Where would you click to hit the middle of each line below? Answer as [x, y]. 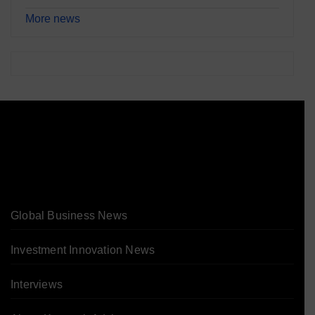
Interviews [37, 284]
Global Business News [69, 215]
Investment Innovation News [83, 250]
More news [53, 19]
